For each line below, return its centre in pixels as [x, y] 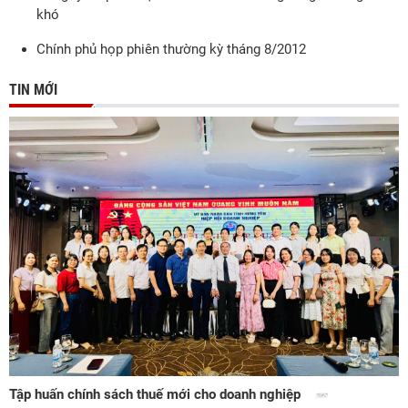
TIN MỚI [33, 90]
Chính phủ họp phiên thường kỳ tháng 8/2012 [171, 49]
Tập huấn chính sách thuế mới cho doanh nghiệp [157, 395]
